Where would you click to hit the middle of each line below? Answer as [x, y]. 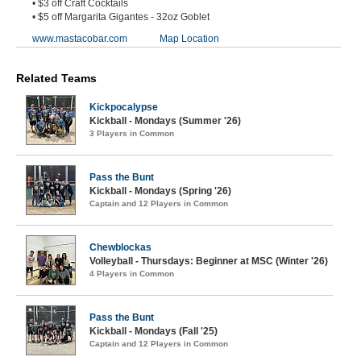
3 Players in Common [132, 133]
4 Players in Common [132, 274]
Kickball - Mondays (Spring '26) [160, 191]
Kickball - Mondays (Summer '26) [165, 121]
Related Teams [56, 78]
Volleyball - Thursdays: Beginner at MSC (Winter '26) [209, 261]
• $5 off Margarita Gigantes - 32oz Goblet [121, 17]
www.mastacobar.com [80, 39]
